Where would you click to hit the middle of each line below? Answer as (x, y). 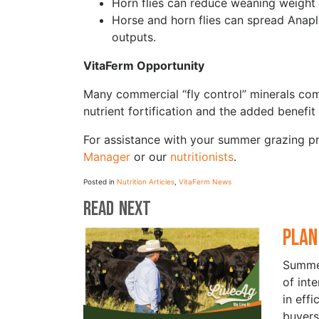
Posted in (100, 181)
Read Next (117, 209)
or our (150, 156)
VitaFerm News (205, 181)
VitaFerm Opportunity (144, 65)
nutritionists (202, 156)
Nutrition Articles (146, 181)
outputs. (134, 37)
